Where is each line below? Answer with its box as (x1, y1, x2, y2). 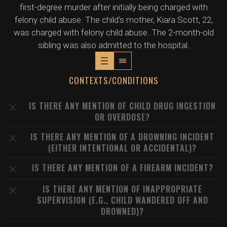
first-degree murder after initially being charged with (19, 2, 208, 12)
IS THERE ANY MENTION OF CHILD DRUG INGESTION (29, 100, 216, 112)
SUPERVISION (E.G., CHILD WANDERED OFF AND (36, 194, 208, 206)
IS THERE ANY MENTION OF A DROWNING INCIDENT (30, 131, 214, 143)
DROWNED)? (101, 205, 144, 217)
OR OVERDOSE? (95, 111, 150, 123)
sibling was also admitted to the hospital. (37, 40, 190, 50)
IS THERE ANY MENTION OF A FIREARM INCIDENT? (31, 162, 213, 174)
